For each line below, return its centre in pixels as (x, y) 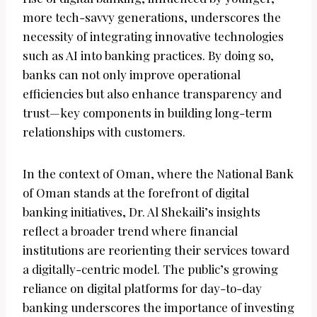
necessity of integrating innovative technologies (153, 36)
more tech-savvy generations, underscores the (152, 17)
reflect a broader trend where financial (130, 231)
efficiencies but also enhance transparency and (152, 94)
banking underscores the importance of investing (158, 307)
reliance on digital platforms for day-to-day (142, 288)
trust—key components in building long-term (148, 113)
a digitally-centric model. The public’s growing (150, 269)
